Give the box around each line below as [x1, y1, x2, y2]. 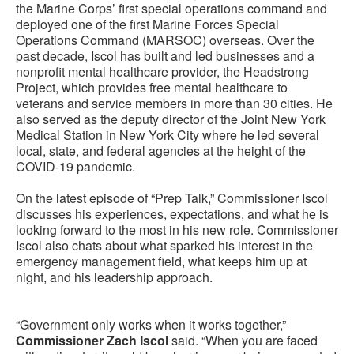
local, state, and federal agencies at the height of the [16, 141, 306, 160]
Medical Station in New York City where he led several [16, 126, 319, 144]
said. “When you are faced [168, 331, 318, 349]
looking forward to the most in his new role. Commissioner [16, 220, 338, 239]
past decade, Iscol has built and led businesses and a [16, 47, 314, 65]
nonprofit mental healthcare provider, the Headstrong [16, 62, 309, 81]
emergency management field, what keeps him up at [16, 252, 307, 270]
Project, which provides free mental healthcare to [16, 78, 288, 96]
